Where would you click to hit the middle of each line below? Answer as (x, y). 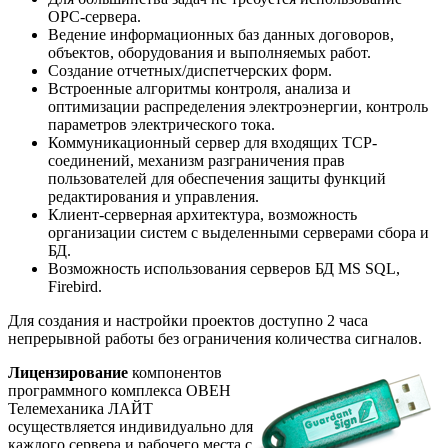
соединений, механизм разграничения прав (196, 160)
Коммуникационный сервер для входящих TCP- (212, 142)
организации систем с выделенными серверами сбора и (238, 232)
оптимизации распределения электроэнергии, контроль (238, 106)
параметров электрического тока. (161, 124)
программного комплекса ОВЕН (119, 390)
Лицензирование (68, 372)
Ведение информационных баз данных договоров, (221, 34)
